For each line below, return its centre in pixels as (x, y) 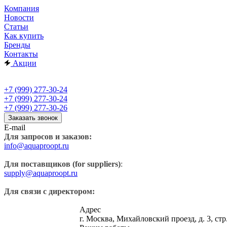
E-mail (15, 127)
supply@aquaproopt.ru (41, 173)
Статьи (16, 27)
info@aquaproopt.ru (36, 146)
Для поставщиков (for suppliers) (62, 164)
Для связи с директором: (49, 191)
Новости (19, 17)
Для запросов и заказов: (48, 137)
